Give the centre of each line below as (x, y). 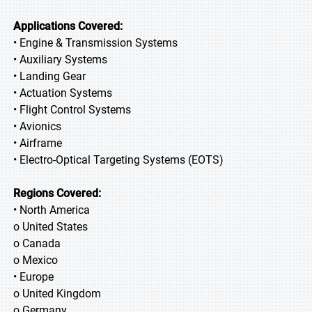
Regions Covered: (57, 193)
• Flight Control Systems (72, 110)
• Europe (33, 277)
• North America (52, 210)
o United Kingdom (57, 294)
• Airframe (38, 143)
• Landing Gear (49, 76)
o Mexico (36, 260)
